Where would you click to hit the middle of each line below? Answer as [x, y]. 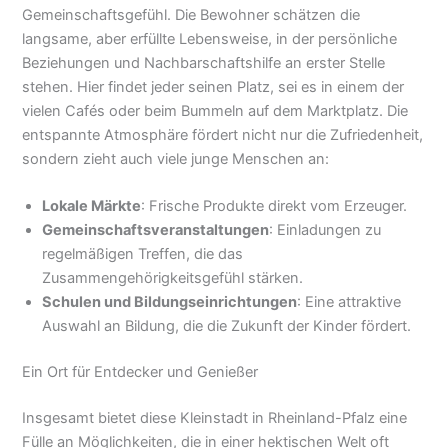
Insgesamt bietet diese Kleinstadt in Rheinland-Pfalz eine [215, 417]
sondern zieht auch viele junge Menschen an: [176, 158]
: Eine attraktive [349, 302]
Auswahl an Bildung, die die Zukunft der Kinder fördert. [227, 326]
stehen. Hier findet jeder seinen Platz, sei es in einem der [213, 86]
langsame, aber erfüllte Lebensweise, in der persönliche [210, 38]
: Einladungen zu [325, 230]
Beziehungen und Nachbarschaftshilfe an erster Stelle [204, 62]
